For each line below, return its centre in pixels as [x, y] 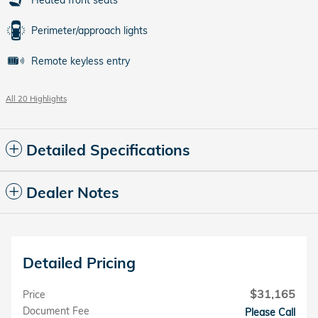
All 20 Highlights [36, 99]
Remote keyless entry [81, 61]
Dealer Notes [73, 192]
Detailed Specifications [108, 150]
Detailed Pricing [79, 263]
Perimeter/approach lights [89, 31]
